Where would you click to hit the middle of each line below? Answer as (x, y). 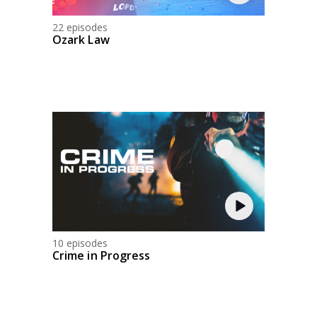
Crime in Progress (102, 255)
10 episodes (80, 243)
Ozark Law (81, 39)
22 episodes (80, 27)
